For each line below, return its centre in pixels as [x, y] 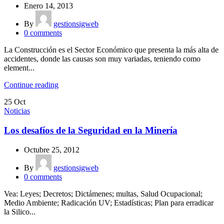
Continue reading [31, 85]
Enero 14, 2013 [48, 6]
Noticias [17, 111]
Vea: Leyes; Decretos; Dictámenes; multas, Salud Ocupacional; [103, 193]
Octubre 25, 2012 [52, 149]
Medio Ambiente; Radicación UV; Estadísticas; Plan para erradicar [109, 202]
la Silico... [20, 211]
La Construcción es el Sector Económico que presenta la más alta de [111, 50]
